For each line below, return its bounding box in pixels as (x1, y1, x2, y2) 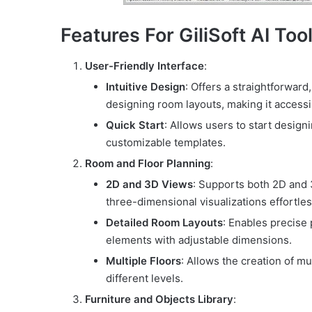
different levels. (106, 272, 183, 286)
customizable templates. (106, 136, 226, 150)
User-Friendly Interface (85, 59, 204, 73)
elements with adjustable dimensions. (106, 233, 292, 247)
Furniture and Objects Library (85, 292, 233, 306)
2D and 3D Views (106, 178, 193, 192)
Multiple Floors (106, 254, 181, 268)
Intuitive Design (106, 80, 185, 94)
